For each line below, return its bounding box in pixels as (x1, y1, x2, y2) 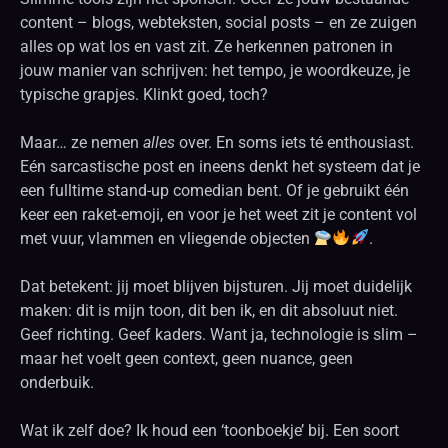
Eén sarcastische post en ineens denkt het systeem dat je (20, 156, 420, 176)
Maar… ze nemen (20, 132, 143, 152)
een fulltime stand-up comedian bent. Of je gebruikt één (20, 180, 409, 200)
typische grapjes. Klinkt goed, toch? (20, 84, 268, 104)
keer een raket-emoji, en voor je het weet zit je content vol (20, 204, 417, 224)
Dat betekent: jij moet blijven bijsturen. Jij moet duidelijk (20, 276, 412, 296)
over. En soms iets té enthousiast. (175, 132, 414, 152)
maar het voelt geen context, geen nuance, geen (20, 348, 353, 368)
